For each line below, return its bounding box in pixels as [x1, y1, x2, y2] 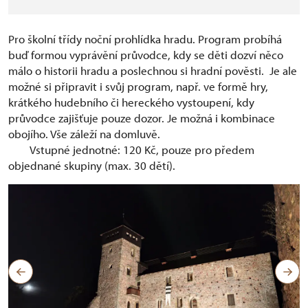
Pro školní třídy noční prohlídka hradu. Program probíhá [8, 32, 282, 46]
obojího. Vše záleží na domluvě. [8, 126, 160, 141]
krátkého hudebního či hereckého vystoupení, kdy [8, 95, 254, 109]
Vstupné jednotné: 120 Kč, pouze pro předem [8, 142, 254, 157]
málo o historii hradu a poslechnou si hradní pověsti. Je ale [8, 63, 297, 78]
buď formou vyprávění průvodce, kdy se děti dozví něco [8, 47, 283, 62]
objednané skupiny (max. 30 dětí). [8, 158, 184, 173]
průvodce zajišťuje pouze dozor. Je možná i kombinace [8, 111, 275, 125]
